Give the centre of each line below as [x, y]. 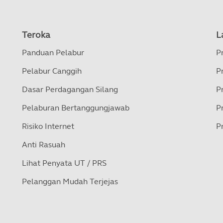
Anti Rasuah [44, 145]
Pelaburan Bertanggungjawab [76, 108]
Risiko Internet [48, 126]
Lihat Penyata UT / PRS [64, 163]
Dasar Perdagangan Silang [70, 89]
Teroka [36, 35]
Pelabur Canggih [52, 71]
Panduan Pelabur [53, 53]
